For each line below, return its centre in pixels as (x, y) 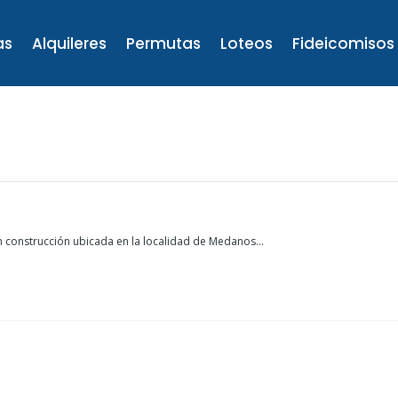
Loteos (247, 44)
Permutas (164, 44)
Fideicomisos (344, 44)
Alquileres (70, 44)
